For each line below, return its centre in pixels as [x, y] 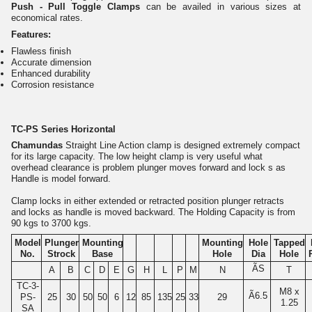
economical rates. [47, 17]
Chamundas [37, 146]
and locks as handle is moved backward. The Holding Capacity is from [153, 212]
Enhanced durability [51, 73]
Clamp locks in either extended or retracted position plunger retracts [148, 201]
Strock [62, 254]
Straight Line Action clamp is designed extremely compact [181, 146]
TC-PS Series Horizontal [63, 129]
